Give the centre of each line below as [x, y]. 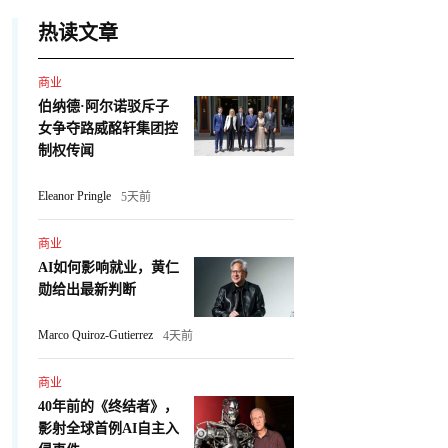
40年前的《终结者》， [107, 406]
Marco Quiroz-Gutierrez [95, 334]
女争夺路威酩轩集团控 [107, 128]
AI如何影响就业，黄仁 [108, 267]
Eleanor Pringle [74, 195]
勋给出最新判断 [86, 289]
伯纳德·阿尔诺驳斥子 [103, 106]
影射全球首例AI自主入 [108, 428]
